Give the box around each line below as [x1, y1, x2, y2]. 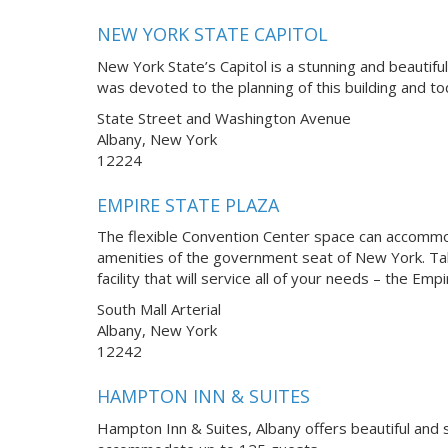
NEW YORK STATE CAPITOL [97, 22, 328, 47]
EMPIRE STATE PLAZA [97, 192, 279, 217]
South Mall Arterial [97, 299, 221, 320]
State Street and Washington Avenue [97, 108, 351, 129]
